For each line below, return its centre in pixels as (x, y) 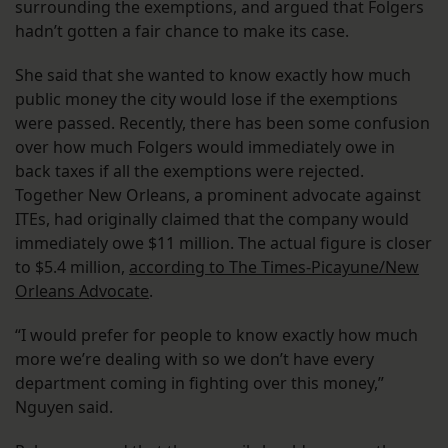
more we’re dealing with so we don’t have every (194, 359)
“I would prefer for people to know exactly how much (216, 335)
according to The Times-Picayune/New (274, 267)
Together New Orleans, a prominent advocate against (218, 195)
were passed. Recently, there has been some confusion (222, 123)
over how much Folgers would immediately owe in (205, 147)
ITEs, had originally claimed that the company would (212, 219)
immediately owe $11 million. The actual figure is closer (223, 243)
